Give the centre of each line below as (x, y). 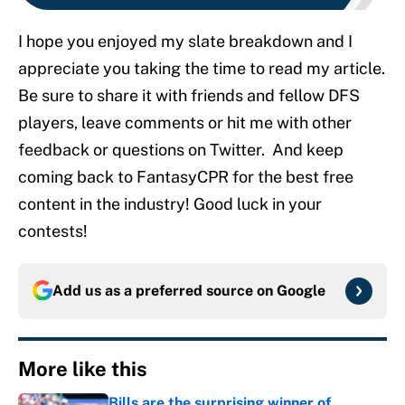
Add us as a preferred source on (165, 290)
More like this (83, 368)
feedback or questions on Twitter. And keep (181, 149)
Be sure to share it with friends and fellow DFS (189, 95)
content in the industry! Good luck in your (170, 203)
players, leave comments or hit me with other (185, 122)
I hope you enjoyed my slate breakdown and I (185, 41)
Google (301, 290)
